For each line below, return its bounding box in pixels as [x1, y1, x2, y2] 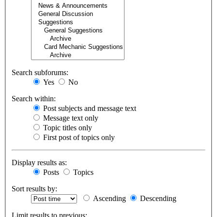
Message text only [41, 114, 98, 123]
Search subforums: [12, 68, 68, 77]
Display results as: [12, 158, 67, 167]
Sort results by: [12, 185, 57, 193]
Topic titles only [41, 124, 92, 132]
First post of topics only [41, 133, 115, 142]
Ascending [91, 194, 126, 203]
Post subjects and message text [41, 104, 136, 113]
